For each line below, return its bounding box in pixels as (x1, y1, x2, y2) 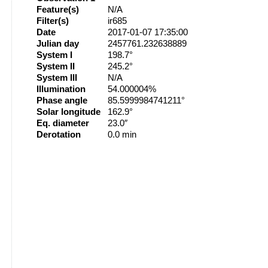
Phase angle (36, 96, 88, 105)
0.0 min (108, 130, 137, 139)
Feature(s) (36, 5, 80, 14)
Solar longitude (36, 107, 101, 117)
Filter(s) (36, 16, 69, 26)
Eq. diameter (36, 118, 90, 128)
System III (36, 73, 78, 83)
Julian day (36, 39, 80, 48)
